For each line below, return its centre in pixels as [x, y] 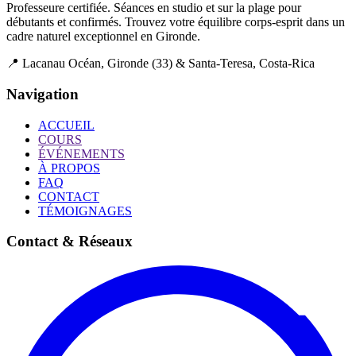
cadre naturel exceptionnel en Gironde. [103, 37]
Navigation [43, 95]
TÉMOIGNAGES [85, 211]
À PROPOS [69, 168]
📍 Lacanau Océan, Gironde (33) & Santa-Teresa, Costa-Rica [161, 64]
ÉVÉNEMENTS [81, 153]
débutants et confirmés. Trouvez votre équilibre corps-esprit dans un [176, 22]
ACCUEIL [66, 125]
